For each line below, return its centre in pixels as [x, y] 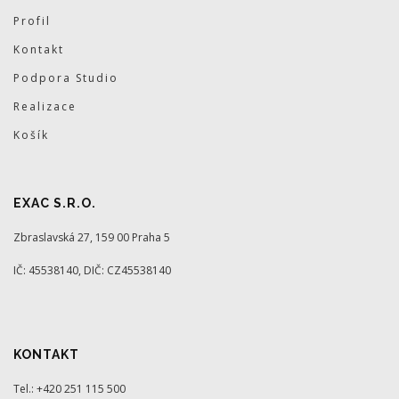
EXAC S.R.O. [55, 203]
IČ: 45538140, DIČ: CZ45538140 [92, 270]
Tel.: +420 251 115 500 [69, 389]
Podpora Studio [66, 78]
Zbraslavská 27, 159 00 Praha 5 [92, 237]
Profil [32, 21]
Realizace [45, 106]
